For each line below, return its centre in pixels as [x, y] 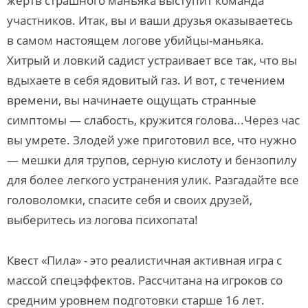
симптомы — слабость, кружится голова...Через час [153, 120]
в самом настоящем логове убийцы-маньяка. [135, 40]
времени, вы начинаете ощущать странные [132, 100]
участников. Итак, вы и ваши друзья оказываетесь [150, 20]
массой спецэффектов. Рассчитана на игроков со [145, 280]
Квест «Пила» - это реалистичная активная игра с [144, 260]
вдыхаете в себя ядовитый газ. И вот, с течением [146, 80]
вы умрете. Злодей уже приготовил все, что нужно [152, 140]
